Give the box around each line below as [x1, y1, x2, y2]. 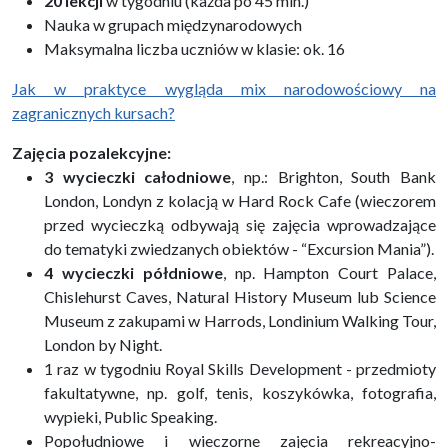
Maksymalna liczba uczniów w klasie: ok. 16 [44, 38, 345, 58]
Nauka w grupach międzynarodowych [44, 14, 302, 34]
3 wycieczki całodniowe [44, 166, 232, 186]
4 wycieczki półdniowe [44, 262, 223, 282]
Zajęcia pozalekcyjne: [12, 142, 171, 162]
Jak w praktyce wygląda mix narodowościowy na [12, 78, 436, 98]
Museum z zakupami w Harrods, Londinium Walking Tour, [44, 310, 436, 330]
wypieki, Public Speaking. [44, 406, 217, 426]
